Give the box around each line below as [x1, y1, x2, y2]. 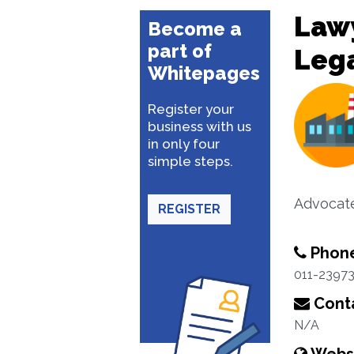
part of [148, 40, 212, 62]
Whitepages [148, 62, 260, 85]
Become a [148, 17, 242, 40]
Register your [148, 101, 234, 117]
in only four [148, 136, 220, 152]
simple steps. [148, 153, 233, 169]
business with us [148, 119, 251, 134]
